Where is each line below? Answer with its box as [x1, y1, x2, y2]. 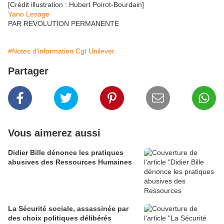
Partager [8, 65, 48, 77]
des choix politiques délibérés [8, 214, 111, 222]
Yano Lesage [8, 10, 49, 18]
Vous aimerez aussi [8, 127, 100, 139]
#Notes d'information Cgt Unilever [8, 47, 114, 55]
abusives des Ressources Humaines [8, 158, 132, 166]
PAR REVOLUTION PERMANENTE [8, 19, 119, 28]
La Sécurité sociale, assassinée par [8, 204, 128, 213]
